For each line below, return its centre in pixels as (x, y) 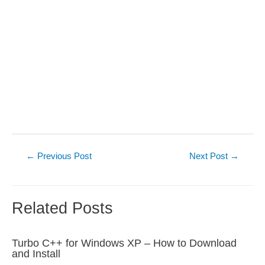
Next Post (210, 156)
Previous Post (63, 156)
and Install (36, 254)
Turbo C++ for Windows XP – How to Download (124, 243)
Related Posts (62, 208)
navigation (30, 168)
